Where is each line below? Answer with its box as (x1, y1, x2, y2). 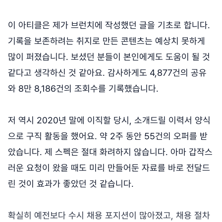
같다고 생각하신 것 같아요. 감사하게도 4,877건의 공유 (8, 67, 207, 78)
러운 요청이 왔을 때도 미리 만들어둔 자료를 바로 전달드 (8, 162, 210, 173)
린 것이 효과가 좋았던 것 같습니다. (8, 178, 136, 189)
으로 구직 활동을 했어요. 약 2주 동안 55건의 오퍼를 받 (8, 130, 208, 141)
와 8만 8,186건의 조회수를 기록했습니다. (8, 83, 159, 94)
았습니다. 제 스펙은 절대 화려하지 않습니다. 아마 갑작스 (8, 146, 213, 157)
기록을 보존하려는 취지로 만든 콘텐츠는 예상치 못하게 (8, 35, 205, 46)
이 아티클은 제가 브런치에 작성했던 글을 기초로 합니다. (8, 19, 210, 30)
